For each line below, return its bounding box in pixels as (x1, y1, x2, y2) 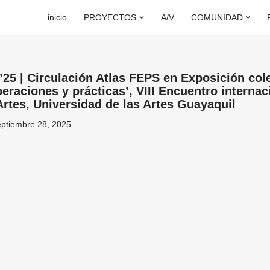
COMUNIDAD (190, 13, 243, 22)
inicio (48, 13, 67, 22)
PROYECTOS (84, 13, 137, 22)
